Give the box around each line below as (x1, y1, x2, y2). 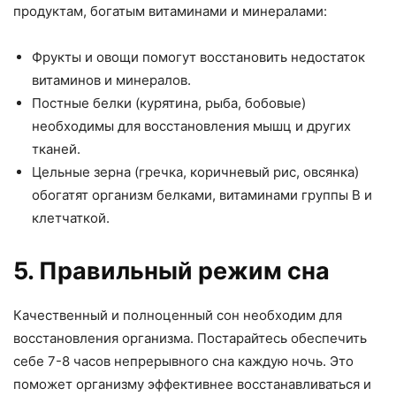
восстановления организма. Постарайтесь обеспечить (13, 330, 367, 346)
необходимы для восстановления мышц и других (32, 118, 351, 134)
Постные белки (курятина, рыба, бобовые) (32, 95, 306, 111)
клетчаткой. (32, 209, 110, 226)
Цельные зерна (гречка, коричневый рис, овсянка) (32, 164, 359, 180)
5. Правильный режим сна (13, 256, 330, 286)
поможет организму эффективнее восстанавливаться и (13, 376, 371, 392)
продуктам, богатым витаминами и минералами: (13, 3, 327, 19)
